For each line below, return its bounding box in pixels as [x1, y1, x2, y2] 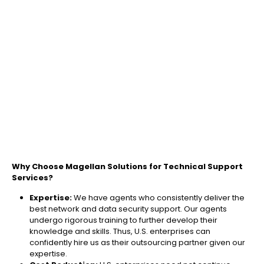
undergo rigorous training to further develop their [29, 214, 217, 226]
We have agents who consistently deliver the [74, 192, 245, 204]
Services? [12, 172, 53, 184]
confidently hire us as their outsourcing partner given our [29, 237, 245, 249]
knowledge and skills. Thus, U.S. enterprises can [29, 226, 210, 237]
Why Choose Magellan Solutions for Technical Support [12, 161, 243, 173]
